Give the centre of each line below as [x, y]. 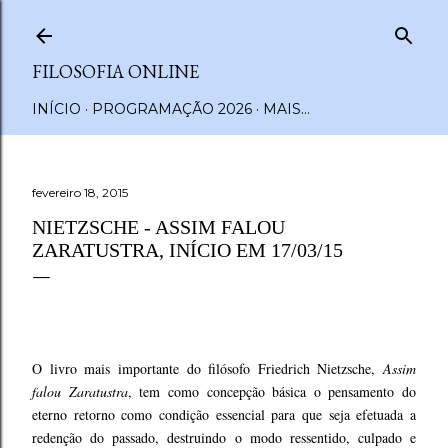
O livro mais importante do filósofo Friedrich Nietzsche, [207, 368]
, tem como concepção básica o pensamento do [271, 391]
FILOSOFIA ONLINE [115, 71]
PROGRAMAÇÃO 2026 [172, 109]
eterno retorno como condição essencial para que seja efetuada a [224, 414]
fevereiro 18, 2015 [80, 192]
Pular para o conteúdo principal [224, 25]
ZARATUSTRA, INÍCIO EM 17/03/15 [187, 250]
